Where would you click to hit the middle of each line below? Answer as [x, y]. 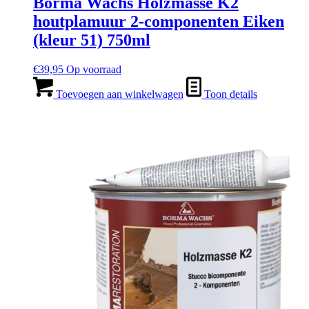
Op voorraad [94, 70]
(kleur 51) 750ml [92, 40]
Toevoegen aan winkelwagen [118, 94]
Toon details [229, 94]
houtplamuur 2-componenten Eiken [159, 22]
